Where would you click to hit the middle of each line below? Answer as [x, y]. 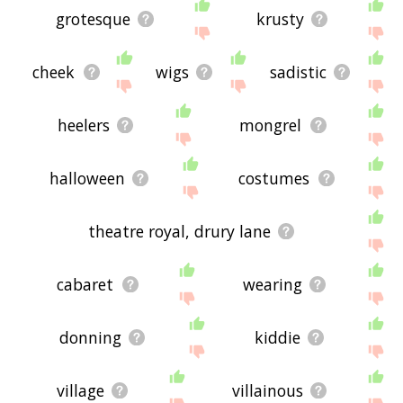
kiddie [277, 337]
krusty [280, 18]
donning [90, 337]
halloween [87, 178]
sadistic [298, 72]
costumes [274, 178]
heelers [83, 125]
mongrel [271, 125]
